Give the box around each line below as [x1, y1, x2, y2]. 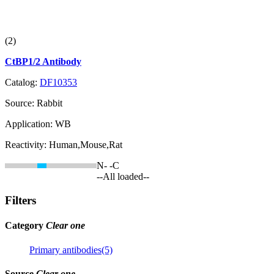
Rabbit [37, 98, 62, 109]
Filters [5, 194, 36, 207]
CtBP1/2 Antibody [5, 56, 81, 67]
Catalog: [5, 77, 40, 88]
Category [5, 220, 46, 231]
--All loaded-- [97, 171, 149, 182]
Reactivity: [5, 139, 49, 150]
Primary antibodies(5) [29, 244, 113, 255]
